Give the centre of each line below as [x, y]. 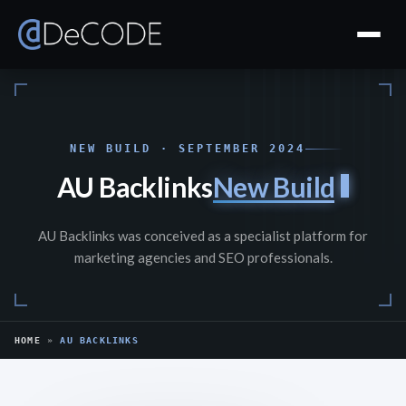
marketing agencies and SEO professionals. [203, 257]
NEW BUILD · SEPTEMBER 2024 [188, 149]
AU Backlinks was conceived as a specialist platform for [203, 236]
